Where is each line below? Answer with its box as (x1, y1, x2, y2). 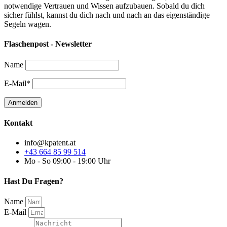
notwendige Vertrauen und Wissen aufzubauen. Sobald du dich (4, 2, 205, 11)
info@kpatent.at (24, 138, 75, 147)
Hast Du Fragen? (4, 176, 63, 185)
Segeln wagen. (4, 20, 51, 29)
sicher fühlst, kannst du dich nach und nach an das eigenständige (4, 11, 210, 20)
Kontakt (4, 118, 32, 127)
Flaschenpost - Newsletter (4, 40, 92, 49)
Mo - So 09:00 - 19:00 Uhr (24, 157, 110, 166)
